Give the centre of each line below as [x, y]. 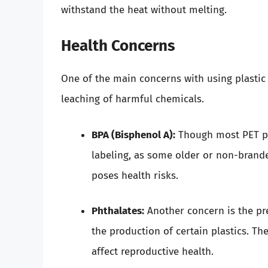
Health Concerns [118, 46]
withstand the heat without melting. [144, 10]
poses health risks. [135, 175]
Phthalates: [118, 211]
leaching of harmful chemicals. [133, 99]
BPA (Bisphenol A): [133, 135]
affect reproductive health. [153, 252]
